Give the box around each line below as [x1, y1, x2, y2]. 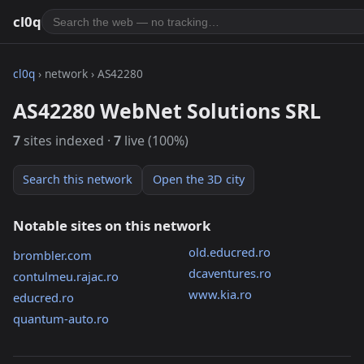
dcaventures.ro [188, 265, 271, 282]
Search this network [23, 171, 133, 188]
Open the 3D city [152, 171, 245, 188]
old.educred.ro [188, 244, 271, 261]
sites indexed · [20, 132, 114, 150]
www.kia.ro [188, 286, 252, 303]
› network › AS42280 [35, 65, 143, 81]
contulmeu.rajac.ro [13, 268, 119, 285]
